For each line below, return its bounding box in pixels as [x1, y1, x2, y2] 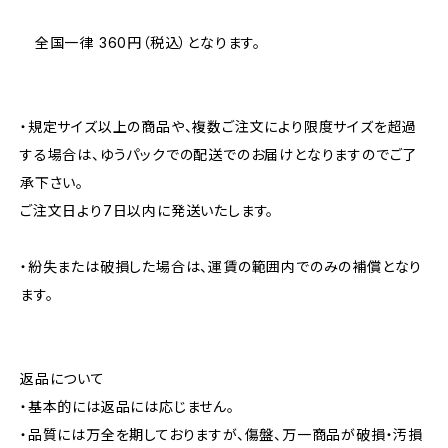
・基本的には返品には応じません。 [20, 398, 235, 415]
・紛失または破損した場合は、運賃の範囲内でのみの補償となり [20, 258, 423, 275]
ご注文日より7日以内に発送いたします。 [20, 202, 275, 219]
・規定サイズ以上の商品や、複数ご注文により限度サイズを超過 [20, 118, 418, 135]
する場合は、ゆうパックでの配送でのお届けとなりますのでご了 [20, 146, 418, 163]
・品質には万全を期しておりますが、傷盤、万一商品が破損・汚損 [20, 426, 423, 443]
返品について [20, 370, 105, 387]
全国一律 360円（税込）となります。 [20, 34, 262, 51]
